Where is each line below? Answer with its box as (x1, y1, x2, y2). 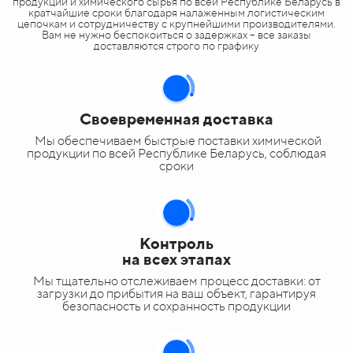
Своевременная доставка (80, 109, 273, 128)
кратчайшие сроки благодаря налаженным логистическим (28, 6, 325, 19)
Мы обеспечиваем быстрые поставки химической (32, 132, 321, 148)
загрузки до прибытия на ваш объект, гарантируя (37, 285, 316, 301)
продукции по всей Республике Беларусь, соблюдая (27, 145, 326, 161)
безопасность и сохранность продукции (62, 298, 291, 314)
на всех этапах (122, 249, 231, 268)
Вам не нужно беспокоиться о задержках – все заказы (42, 28, 311, 41)
